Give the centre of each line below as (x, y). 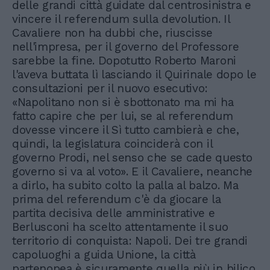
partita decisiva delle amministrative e (114, 213)
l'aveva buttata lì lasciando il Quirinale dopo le (134, 75)
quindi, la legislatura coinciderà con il (112, 144)
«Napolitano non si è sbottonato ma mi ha (123, 102)
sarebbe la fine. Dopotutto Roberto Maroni (124, 61)
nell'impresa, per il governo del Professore (126, 47)
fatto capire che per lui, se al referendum (123, 116)
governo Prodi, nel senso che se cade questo (132, 158)
